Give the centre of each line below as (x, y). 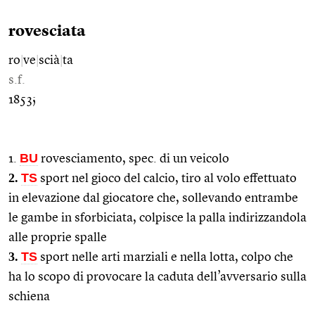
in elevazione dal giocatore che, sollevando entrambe (153, 198)
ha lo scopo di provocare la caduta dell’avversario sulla (157, 277)
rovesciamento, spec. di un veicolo (134, 159)
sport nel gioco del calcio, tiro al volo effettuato (167, 178)
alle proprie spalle (58, 237)
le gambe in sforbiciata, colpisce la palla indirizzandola (157, 218)
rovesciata (47, 31)
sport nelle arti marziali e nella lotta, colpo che (165, 257)
